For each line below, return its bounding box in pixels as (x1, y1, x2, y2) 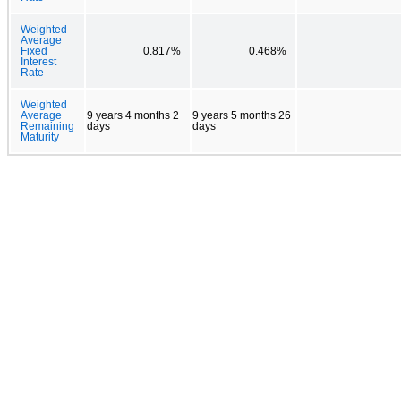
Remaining (21, 120, 74, 132)
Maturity (21, 131, 59, 142)
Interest (21, 55, 56, 67)
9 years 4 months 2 (87, 109, 179, 121)
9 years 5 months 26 (192, 109, 291, 121)
